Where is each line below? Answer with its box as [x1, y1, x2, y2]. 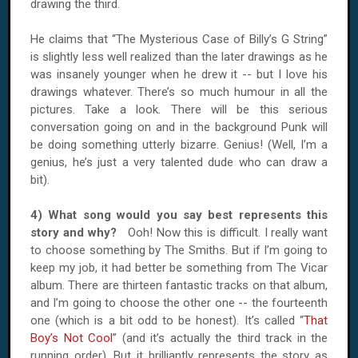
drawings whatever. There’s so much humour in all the [30, 85, 328, 99]
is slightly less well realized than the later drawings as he [30, 50, 328, 64]
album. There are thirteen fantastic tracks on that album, [30, 278, 328, 292]
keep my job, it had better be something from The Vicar [30, 261, 328, 275]
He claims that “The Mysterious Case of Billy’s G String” [30, 32, 328, 46]
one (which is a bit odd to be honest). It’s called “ [30, 313, 304, 328]
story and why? [30, 225, 128, 240]
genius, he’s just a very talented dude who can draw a [30, 155, 328, 169]
